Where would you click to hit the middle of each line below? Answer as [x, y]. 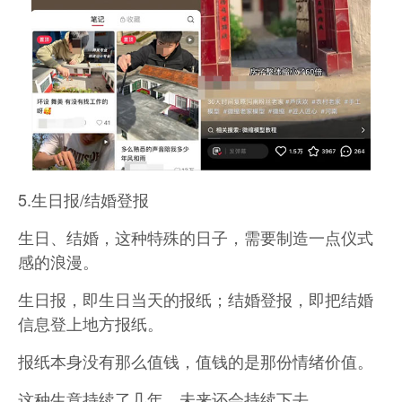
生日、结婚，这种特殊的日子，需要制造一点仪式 [196, 237]
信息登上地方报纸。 [91, 323]
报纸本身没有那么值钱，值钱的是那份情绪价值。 [196, 361]
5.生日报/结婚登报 [83, 200]
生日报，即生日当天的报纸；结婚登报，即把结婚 [196, 299]
